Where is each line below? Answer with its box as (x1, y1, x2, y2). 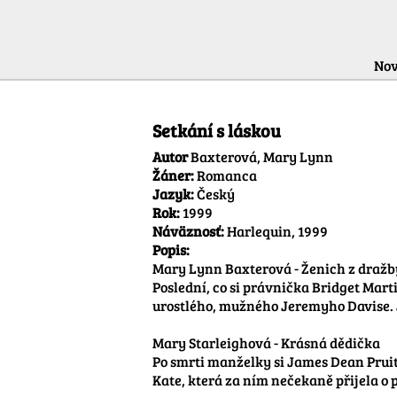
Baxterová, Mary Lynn (191, 146, 333, 166)
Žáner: (152, 165, 194, 184)
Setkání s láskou (152, 117, 281, 143)
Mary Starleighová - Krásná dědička (152, 332, 380, 352)
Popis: (152, 239, 190, 259)
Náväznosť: (152, 221, 224, 240)
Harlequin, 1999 (227, 221, 328, 240)
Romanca (194, 165, 257, 184)
